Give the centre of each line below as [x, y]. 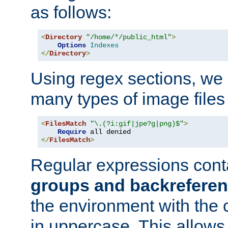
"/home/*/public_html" [129, 37]
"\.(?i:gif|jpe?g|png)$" [137, 123]
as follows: [71, 12]
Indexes [104, 45]
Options [72, 45]
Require [72, 132]
